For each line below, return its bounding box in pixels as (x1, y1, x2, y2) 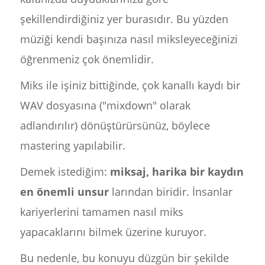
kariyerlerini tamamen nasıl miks (20, 205, 183, 219)
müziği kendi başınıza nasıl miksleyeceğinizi (20, 32, 238, 46)
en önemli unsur (20, 185, 109, 199)
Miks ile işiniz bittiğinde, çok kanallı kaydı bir (20, 78, 240, 92)
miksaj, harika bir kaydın (109, 164, 244, 179)
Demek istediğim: (20, 164, 110, 179)
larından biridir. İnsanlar (108, 185, 232, 199)
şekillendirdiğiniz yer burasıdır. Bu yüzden (20, 12, 228, 26)
